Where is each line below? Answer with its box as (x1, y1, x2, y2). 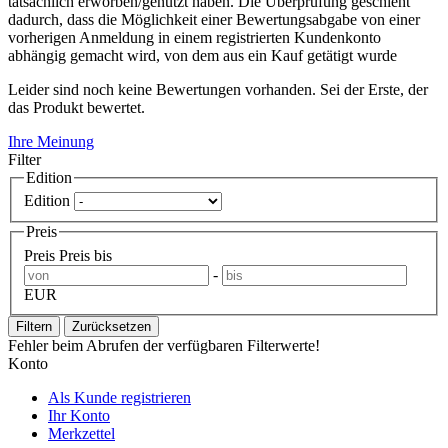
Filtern (16, 319, 52, 335)
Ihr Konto (48, 407, 110, 425)
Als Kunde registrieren (48, 389, 191, 407)
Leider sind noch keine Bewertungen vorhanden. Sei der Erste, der (8, 80, 428, 98)
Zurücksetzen (72, 319, 151, 335)
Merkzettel (48, 425, 115, 443)
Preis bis (59, 247, 112, 265)
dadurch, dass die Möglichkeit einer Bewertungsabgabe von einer (8, 10, 420, 28)
